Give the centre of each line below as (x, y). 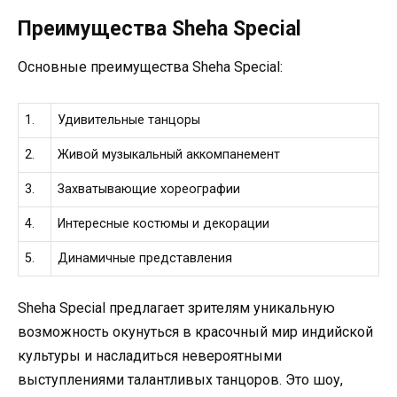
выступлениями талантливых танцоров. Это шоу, (180, 379)
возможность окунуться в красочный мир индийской (195, 331)
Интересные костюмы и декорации (164, 224)
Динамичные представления (145, 259)
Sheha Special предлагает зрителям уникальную (176, 307)
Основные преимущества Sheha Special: (150, 67)
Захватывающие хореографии (149, 190)
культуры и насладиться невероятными (150, 355)
